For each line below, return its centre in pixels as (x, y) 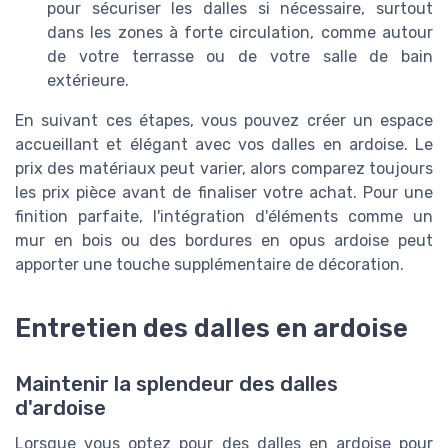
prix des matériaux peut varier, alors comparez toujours (224, 169)
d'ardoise (60, 408)
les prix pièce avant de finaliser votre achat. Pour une (224, 193)
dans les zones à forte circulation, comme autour (240, 33)
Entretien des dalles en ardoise (211, 327)
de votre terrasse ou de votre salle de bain (240, 57)
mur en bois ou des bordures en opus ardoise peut (224, 241)
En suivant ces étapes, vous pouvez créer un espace (224, 121)
